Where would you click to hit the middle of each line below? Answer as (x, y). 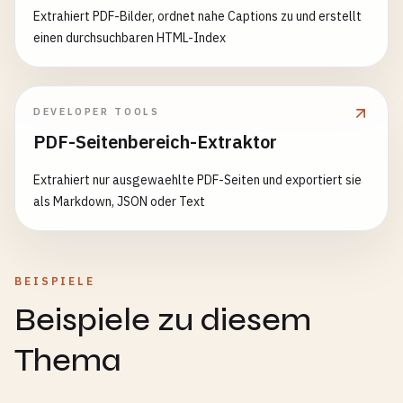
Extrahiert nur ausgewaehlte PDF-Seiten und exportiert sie (197, 180)
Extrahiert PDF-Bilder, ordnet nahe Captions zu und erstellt (197, 16)
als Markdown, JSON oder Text (119, 201)
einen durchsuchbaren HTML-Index (130, 38)
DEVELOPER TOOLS (97, 112)
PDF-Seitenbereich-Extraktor (155, 142)
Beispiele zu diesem (163, 320)
